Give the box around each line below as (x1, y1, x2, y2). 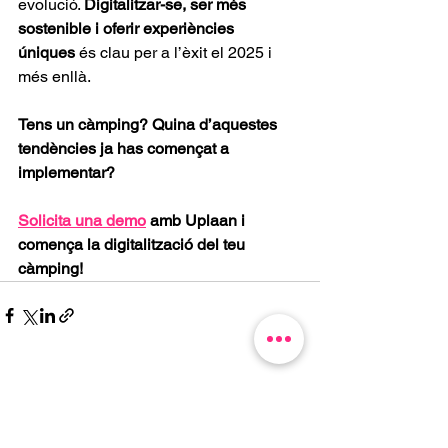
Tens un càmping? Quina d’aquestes (18, 115, 281, 135)
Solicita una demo (18, 211, 146, 231)
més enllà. (18, 67, 91, 87)
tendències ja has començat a (18, 139, 233, 159)
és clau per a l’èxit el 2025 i (75, 43, 276, 63)
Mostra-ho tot (235, 380, 320, 397)
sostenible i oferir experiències (18, 19, 238, 39)
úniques (18, 43, 75, 63)
